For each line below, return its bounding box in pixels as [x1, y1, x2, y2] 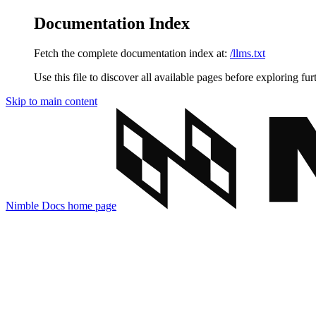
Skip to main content [6, 95, 97, 107]
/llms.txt [230, 47, 265, 59]
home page [65, 199, 116, 212]
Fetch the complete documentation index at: [34, 47, 227, 59]
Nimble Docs [6, 199, 65, 212]
